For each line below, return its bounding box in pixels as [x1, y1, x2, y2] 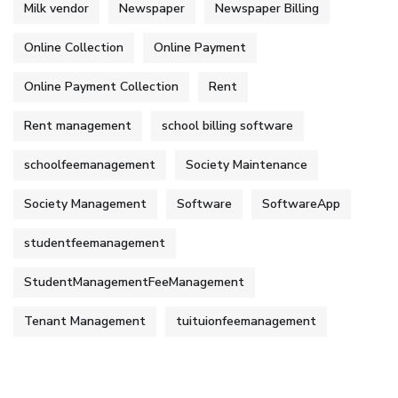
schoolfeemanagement [24, 156, 155, 174]
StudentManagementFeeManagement [24, 274, 244, 291]
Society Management [24, 195, 147, 213]
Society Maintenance [186, 156, 307, 174]
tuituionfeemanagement [176, 313, 316, 330]
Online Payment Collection [24, 78, 179, 96]
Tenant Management [24, 313, 146, 330]
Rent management [24, 117, 131, 135]
